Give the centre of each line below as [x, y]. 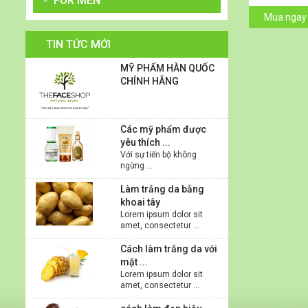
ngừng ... [136, 166]
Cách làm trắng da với [168, 249]
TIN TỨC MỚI [78, 45]
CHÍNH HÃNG [149, 81]
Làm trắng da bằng [162, 189]
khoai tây [140, 202]
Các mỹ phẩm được [163, 130]
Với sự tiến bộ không [158, 155]
